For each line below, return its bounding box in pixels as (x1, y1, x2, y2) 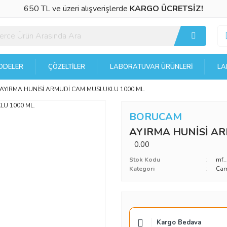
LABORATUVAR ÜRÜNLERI (109, 62, 193, 71)
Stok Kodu (129, 155, 160, 164)
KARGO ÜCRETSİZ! (130, 3, 203, 14)
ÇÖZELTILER (48, 62, 85, 71)
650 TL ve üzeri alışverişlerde (24, 3, 130, 14)
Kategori (129, 164, 155, 173)
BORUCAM (129, 110, 182, 124)
